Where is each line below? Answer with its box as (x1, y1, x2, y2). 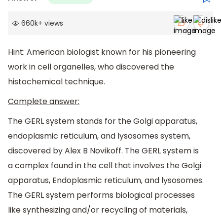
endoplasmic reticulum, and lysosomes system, (8, 130, 190, 142)
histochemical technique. (8, 76, 105, 88)
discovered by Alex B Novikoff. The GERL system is (8, 145, 199, 156)
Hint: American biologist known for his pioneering (8, 46, 196, 58)
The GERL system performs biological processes (8, 189, 195, 201)
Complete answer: (8, 96, 79, 108)
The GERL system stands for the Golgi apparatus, (8, 115, 197, 127)
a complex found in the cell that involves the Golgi (8, 159, 201, 171)
